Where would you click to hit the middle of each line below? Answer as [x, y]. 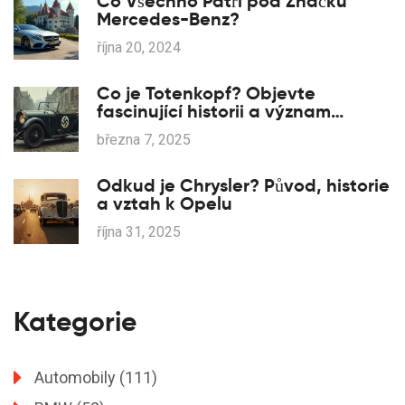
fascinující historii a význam [214, 112]
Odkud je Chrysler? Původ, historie [243, 186]
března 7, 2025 [144, 140]
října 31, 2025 [139, 232]
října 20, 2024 [139, 48]
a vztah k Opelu [165, 204]
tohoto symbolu [164, 130]
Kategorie [75, 322]
